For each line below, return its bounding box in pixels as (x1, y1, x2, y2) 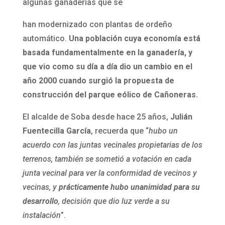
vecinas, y (22, 182, 59, 192)
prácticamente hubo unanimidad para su (58, 182, 200, 192)
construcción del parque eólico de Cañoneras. (22, 90, 198, 100)
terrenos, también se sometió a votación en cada (22, 154, 191, 164)
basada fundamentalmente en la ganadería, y (22, 48, 192, 58)
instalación (22, 210, 61, 220)
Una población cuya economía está (68, 34, 200, 44)
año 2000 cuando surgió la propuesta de (22, 76, 174, 86)
